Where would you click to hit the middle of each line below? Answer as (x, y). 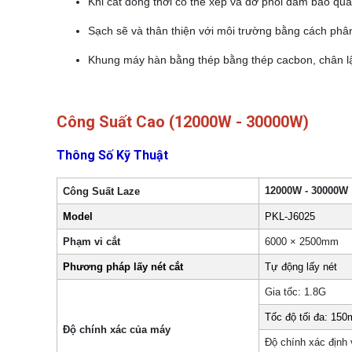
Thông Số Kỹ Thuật (112, 155)
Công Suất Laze (102, 191)
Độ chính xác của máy (117, 330)
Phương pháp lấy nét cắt (123, 267)
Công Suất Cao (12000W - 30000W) (185, 121)
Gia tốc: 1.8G (296, 292)
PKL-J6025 (290, 216)
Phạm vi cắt (92, 242)
